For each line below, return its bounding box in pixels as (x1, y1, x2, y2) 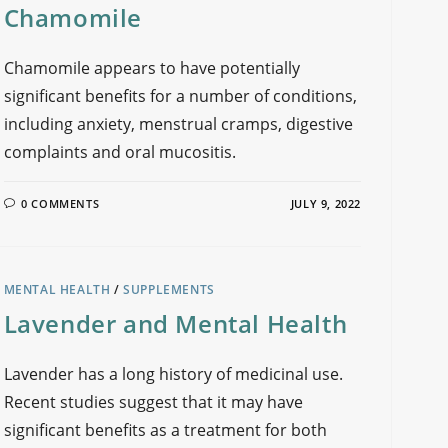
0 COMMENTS (21, 195, 100, 211)
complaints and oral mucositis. (3, 140, 236, 163)
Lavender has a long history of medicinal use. (3, 362, 343, 385)
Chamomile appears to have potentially (3, 56, 300, 79)
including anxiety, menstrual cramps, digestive (3, 112, 353, 135)
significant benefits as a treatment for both (3, 418, 327, 441)
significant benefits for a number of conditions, (3, 84, 357, 107)
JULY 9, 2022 (290, 195, 361, 211)
